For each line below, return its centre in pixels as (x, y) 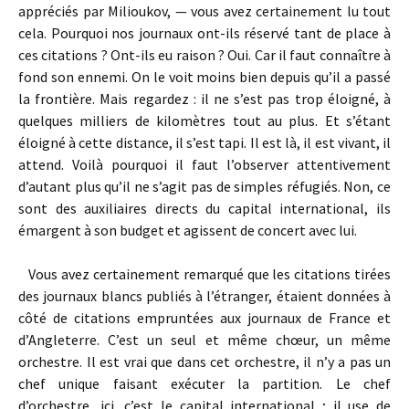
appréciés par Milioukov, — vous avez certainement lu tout (204, 11)
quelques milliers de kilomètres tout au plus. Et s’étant (204, 121)
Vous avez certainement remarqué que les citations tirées (204, 274)
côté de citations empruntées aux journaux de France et (204, 318)
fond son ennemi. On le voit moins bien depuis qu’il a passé (204, 77)
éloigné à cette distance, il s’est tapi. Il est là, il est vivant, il (204, 142)
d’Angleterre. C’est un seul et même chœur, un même (204, 340)
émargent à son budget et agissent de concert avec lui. (188, 230)
